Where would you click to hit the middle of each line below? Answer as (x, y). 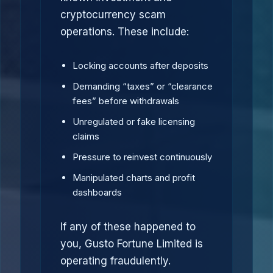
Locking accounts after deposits (140, 66)
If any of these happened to (128, 227)
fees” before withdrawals (126, 101)
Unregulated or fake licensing (134, 122)
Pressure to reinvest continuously (142, 157)
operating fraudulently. (115, 261)
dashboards (97, 192)
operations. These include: (125, 32)
